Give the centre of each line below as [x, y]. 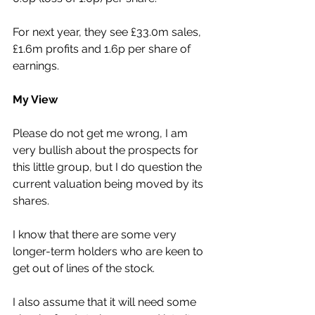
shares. [31, 201]
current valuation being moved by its [109, 184]
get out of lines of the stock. [84, 269]
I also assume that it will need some [106, 302]
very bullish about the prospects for [107, 150]
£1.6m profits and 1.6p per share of [103, 49]
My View [35, 100]
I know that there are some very [96, 235]
